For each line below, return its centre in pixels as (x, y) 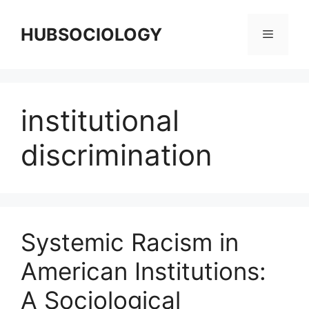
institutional (100, 120)
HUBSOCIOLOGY (91, 34)
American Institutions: (143, 271)
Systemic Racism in (130, 242)
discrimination (117, 155)
